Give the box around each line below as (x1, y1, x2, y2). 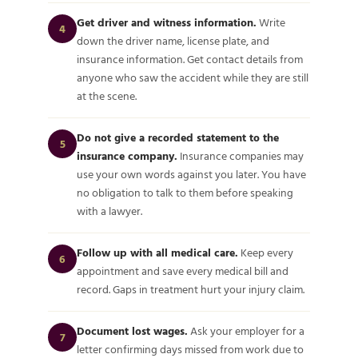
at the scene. (77, 88, 137, 105)
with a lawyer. (77, 203, 142, 220)
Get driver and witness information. (77, 14, 257, 31)
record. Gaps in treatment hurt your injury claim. (77, 281, 304, 298)
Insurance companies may (177, 148, 304, 165)
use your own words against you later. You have (77, 166, 306, 183)
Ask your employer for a (188, 323, 304, 340)
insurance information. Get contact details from (77, 51, 303, 68)
